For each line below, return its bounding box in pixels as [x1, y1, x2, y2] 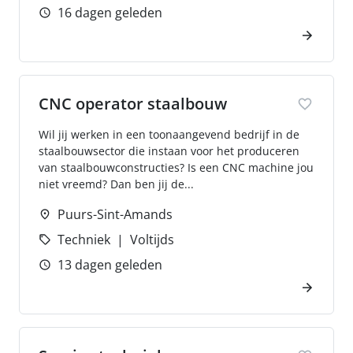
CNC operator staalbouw [39, 93, 227, 114]
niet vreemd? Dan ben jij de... [39, 176, 194, 191]
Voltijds [130, 231, 174, 248]
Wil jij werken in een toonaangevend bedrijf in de [39, 127, 299, 142]
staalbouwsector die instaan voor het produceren [39, 143, 299, 158]
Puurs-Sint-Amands [58, 206, 173, 223]
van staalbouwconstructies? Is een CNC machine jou [39, 160, 314, 175]
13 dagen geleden [58, 256, 162, 273]
